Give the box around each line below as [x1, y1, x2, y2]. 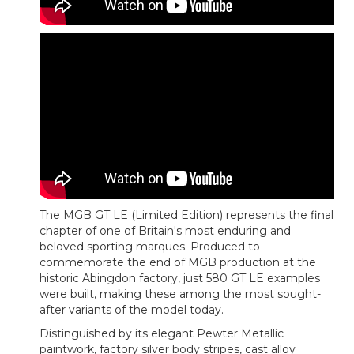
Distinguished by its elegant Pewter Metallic [40, 326, 284, 341]
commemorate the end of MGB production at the [40, 255, 316, 270]
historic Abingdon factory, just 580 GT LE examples [40, 271, 320, 286]
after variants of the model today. [40, 303, 224, 318]
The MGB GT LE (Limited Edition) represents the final [40, 208, 333, 223]
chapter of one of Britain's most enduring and [40, 224, 291, 239]
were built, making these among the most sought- [40, 287, 321, 302]
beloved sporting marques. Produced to [40, 239, 260, 254]
